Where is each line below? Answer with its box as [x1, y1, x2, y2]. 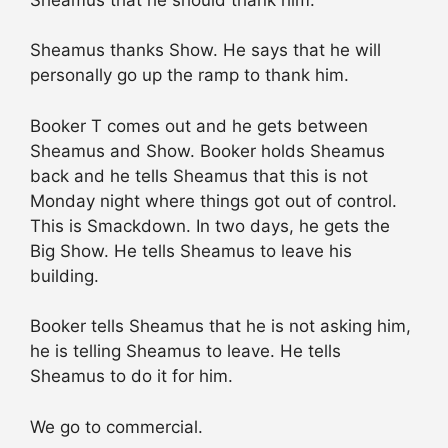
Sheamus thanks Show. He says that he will [30, 40, 381, 61]
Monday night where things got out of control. [30, 190, 397, 211]
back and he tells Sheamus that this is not [30, 165, 368, 186]
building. [30, 265, 99, 286]
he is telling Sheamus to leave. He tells [30, 341, 341, 362]
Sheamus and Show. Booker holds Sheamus [30, 140, 385, 161]
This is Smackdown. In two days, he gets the [30, 215, 390, 236]
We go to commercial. [30, 416, 203, 437]
